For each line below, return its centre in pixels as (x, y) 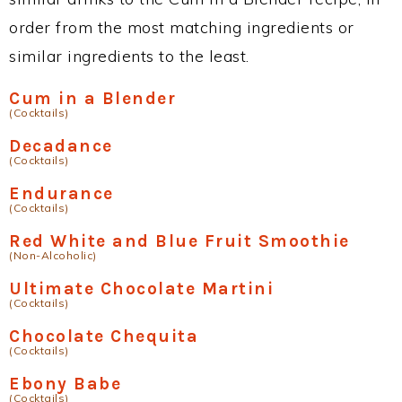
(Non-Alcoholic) (53, 255)
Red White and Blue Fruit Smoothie (179, 241)
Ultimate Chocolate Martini (141, 288)
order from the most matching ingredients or (182, 27)
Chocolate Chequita (104, 336)
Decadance (61, 146)
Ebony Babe (65, 384)
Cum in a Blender (92, 98)
